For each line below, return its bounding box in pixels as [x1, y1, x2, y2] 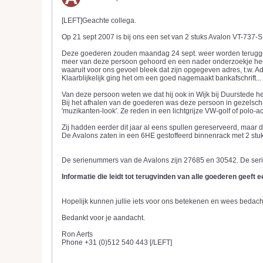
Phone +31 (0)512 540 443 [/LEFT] [62, 238, 172, 247]
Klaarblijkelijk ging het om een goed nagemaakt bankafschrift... [62, 74, 261, 82]
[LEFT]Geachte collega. [62, 16, 136, 25]
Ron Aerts [62, 230, 93, 238]
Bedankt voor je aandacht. [62, 214, 145, 222]
